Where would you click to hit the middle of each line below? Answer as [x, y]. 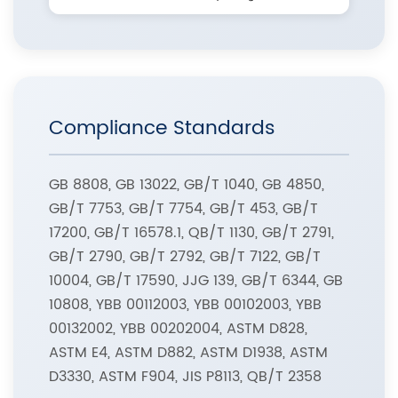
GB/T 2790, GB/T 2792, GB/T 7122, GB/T [185, 257]
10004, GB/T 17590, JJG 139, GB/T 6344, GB [196, 281]
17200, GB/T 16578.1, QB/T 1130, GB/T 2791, [191, 233]
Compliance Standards [162, 129]
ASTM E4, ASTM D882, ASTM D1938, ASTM [188, 353]
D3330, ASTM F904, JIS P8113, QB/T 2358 [185, 377]
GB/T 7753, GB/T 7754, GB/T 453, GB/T [183, 209]
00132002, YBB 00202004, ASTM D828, [178, 329]
